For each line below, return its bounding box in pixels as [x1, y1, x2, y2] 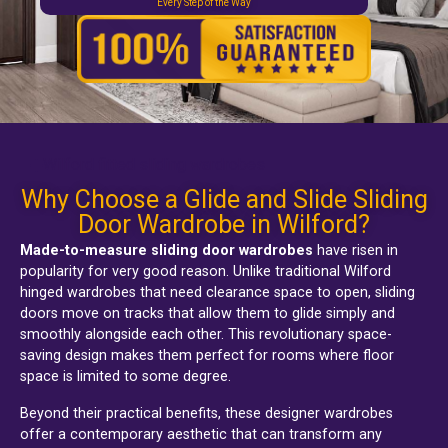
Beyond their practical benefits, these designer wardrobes [20, 405, 393, 423]
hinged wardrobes [20, 284, 136, 302]
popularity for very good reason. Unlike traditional [20, 263, 344, 281]
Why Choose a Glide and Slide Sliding [20, 185, 428, 215]
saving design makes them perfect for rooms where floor [20, 347, 394, 365]
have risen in [313, 242, 398, 260]
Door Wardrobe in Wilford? [78, 210, 370, 240]
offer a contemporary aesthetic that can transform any [20, 426, 382, 444]
